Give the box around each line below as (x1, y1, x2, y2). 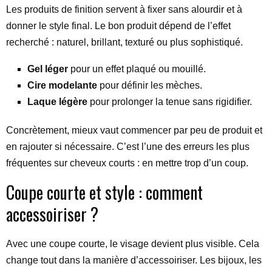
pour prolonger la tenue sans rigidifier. (87, 96, 252, 107)
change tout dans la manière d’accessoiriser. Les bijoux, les (6, 254, 262, 265)
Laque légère (27, 96, 87, 107)
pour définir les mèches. (97, 80, 202, 90)
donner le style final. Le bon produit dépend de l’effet (6, 20, 231, 31)
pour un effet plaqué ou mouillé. (68, 63, 206, 74)
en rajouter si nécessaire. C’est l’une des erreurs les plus (6, 141, 250, 152)
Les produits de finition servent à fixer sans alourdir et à (6, 4, 242, 15)
